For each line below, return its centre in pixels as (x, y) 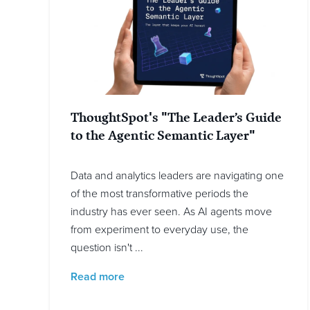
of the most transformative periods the (159, 194)
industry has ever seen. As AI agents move (171, 212)
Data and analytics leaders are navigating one (177, 176)
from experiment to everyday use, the (159, 230)
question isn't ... (107, 248)
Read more (98, 277)
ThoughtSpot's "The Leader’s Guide (176, 118)
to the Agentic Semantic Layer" (163, 136)
